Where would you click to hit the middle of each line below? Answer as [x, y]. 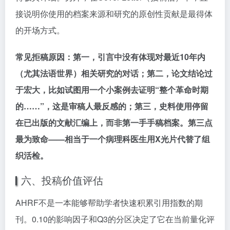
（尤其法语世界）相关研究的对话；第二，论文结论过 [114, 73]
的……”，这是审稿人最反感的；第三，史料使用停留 [112, 106]
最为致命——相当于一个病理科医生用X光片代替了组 [113, 139]
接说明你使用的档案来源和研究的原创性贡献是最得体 [114, 14]
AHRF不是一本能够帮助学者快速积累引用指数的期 [109, 203]
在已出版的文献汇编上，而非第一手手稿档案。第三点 [114, 122]
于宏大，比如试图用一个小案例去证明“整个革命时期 [112, 90]
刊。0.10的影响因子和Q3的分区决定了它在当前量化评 [115, 219]
